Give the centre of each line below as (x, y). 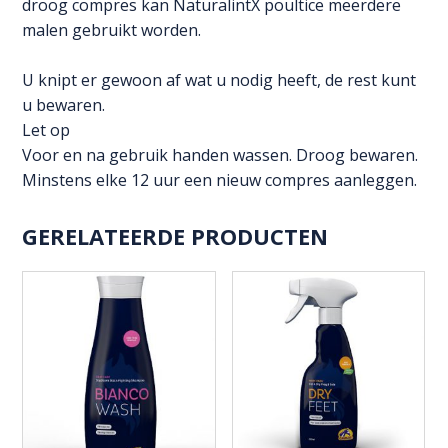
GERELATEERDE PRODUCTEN (175, 236)
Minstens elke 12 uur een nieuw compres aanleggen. (220, 180)
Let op (46, 130)
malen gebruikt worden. (112, 30)
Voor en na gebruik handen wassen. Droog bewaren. (220, 155)
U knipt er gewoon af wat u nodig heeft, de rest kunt (219, 80)
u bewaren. (64, 105)
